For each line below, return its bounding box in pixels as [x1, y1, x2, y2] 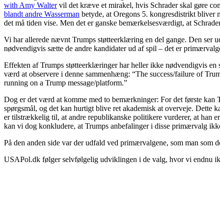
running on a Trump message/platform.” [4, 78, 127, 87]
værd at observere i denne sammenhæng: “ [4, 69, 136, 78]
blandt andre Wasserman [4, 9, 80, 18]
